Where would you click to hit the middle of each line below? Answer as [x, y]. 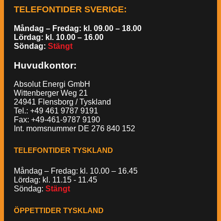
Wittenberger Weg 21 [51, 93]
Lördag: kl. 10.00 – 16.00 [59, 37]
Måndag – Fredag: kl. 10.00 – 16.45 [76, 171]
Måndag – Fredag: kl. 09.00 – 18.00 [78, 28]
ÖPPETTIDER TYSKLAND [59, 210]
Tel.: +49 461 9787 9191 [56, 111]
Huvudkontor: [45, 65]
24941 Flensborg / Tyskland [62, 102]
